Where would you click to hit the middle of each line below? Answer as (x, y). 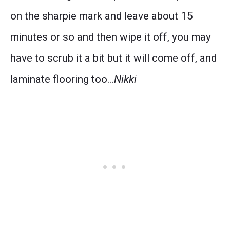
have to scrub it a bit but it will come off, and (113, 58)
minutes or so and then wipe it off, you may (111, 37)
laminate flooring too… (62, 79)
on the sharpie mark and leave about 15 (102, 16)
